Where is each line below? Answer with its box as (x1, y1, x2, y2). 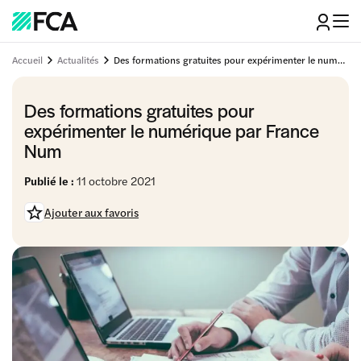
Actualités (57, 52, 99, 67)
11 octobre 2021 (74, 172, 156, 189)
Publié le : (24, 172, 74, 189)
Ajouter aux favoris (44, 203, 139, 220)
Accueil (12, 52, 43, 67)
